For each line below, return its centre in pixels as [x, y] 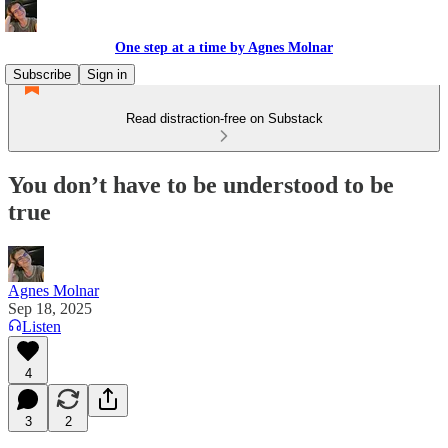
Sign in [107, 74]
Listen [41, 326]
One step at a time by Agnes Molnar [224, 47]
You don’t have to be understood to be [201, 184]
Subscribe [42, 74]
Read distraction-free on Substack [224, 118]
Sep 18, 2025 [50, 308]
